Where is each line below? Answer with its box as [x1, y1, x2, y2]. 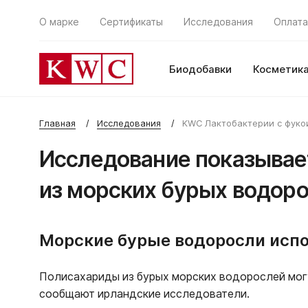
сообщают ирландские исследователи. [39, 287, 250, 300]
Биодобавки [169, 62, 232, 76]
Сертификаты [100, 15, 163, 27]
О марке [39, 15, 79, 27]
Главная [39, 118, 76, 129]
